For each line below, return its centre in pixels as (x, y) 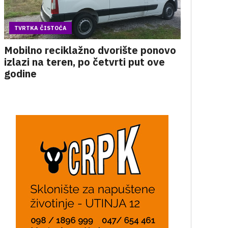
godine (20, 74)
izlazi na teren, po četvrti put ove (84, 62)
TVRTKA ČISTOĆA (40, 28)
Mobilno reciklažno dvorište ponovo (90, 50)
